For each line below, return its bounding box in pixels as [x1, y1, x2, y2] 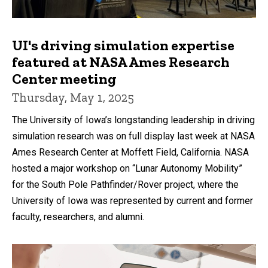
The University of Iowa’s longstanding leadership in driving [12, 114, 255, 126]
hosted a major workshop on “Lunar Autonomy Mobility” [12, 162, 242, 174]
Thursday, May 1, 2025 [12, 89, 134, 105]
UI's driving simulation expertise [12, 36, 234, 54]
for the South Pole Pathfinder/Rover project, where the [12, 178, 239, 190]
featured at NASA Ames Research [12, 53, 230, 71]
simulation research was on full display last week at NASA [12, 130, 255, 142]
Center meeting [12, 69, 117, 87]
